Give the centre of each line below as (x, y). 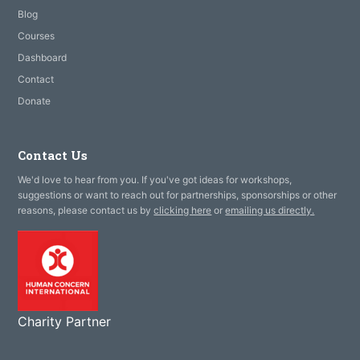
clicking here (183, 211)
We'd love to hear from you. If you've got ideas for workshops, (155, 180)
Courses (37, 36)
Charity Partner (65, 322)
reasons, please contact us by (86, 211)
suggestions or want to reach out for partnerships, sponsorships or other (178, 195)
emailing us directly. (270, 211)
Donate (35, 101)
